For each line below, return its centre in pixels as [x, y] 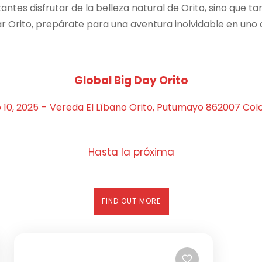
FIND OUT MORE [131, 201]
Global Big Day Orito [131, 80]
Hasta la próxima [131, 152]
